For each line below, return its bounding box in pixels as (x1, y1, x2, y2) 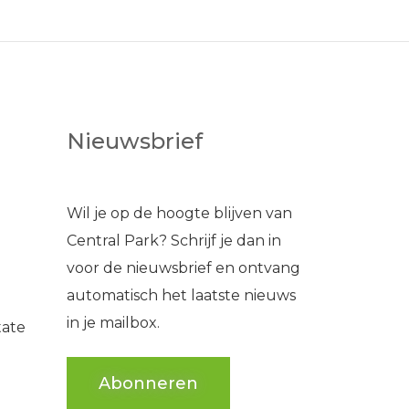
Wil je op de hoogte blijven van (67, 204, 292, 222)
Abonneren (99, 373, 198, 393)
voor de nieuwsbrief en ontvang (67, 259, 300, 277)
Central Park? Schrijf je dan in (67, 232, 281, 249)
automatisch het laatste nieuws (67, 287, 296, 304)
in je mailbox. (67, 314, 160, 331)
